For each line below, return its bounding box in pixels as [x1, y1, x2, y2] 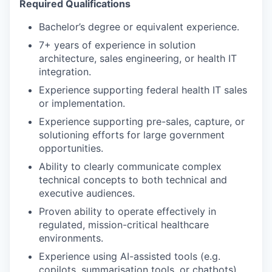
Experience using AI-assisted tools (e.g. [39, 250, 220, 262]
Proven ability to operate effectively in [39, 205, 216, 217]
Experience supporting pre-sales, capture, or [39, 115, 245, 127]
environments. [39, 231, 103, 244]
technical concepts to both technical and [39, 173, 227, 186]
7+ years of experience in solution [39, 38, 195, 51]
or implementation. [39, 97, 125, 109]
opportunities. [39, 141, 103, 154]
